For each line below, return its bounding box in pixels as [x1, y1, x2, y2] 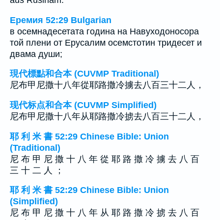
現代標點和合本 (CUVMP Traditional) [10, 69, 159, 79]
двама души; [10, 49, 62, 59]
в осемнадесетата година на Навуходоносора [10, 26, 199, 36]
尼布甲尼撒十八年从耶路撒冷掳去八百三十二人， [10, 111, 204, 121]
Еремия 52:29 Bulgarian [10, 15, 111, 25]
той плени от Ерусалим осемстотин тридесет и [10, 37, 202, 48]
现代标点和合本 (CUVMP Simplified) [10, 100, 157, 110]
